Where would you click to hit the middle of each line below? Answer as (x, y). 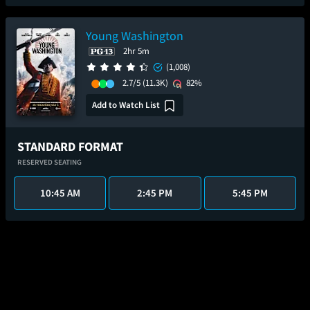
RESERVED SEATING (49, 162)
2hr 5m (136, 51)
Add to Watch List (126, 104)
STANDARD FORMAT (70, 146)
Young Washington (135, 36)
